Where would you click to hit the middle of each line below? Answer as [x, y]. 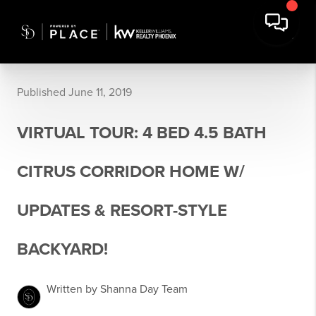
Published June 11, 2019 [74, 92]
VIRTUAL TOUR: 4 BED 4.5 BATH [142, 133]
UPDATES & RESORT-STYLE [122, 211]
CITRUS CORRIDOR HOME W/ [131, 172]
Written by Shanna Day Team [117, 289]
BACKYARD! [62, 249]
